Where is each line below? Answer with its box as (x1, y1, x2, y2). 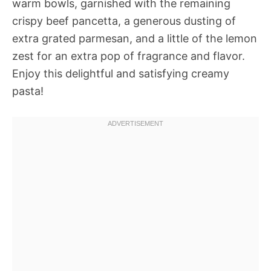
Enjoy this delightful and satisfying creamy (12, 67, 229, 80)
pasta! (12, 85, 44, 98)
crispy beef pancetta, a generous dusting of (12, 15, 236, 28)
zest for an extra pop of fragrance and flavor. (12, 50, 245, 63)
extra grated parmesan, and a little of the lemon (12, 32, 257, 45)
